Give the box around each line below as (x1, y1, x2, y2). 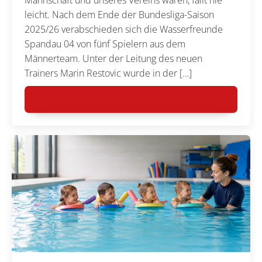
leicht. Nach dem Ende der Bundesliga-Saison (25, 8, 215, 21)
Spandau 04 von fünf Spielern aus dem (25, 37, 186, 50)
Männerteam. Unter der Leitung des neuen (25, 51, 203, 65)
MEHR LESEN (103, 93, 159, 105)
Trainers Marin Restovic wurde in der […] (25, 66, 192, 80)
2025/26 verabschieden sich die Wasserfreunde (25, 22, 223, 36)
